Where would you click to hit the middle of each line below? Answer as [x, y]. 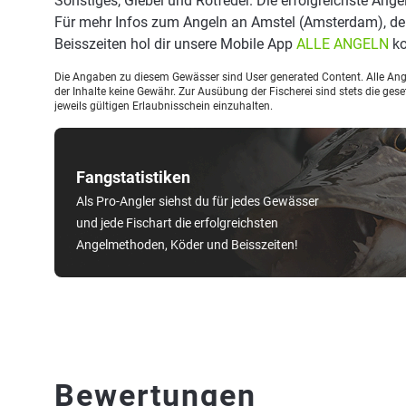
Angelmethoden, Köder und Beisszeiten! [187, 245]
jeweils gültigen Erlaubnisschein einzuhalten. [164, 106]
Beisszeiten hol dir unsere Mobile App [175, 44]
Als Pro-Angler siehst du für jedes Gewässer [198, 201]
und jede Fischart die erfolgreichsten [177, 223]
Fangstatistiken [133, 177]
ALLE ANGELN [343, 44]
